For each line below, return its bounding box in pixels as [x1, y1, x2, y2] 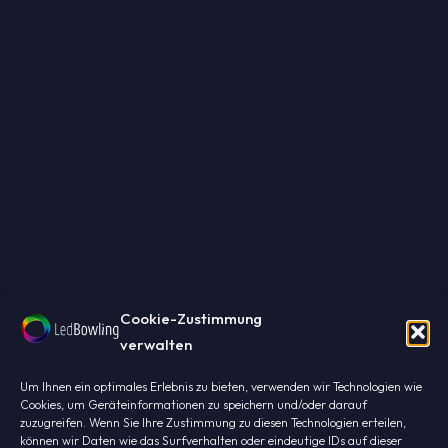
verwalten [120, 335, 192, 354]
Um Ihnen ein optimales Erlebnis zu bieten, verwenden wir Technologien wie [20, 379, 422, 394]
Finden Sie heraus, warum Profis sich [78, 421, 370, 445]
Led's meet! [121, 348, 327, 399]
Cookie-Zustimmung [120, 309, 262, 328]
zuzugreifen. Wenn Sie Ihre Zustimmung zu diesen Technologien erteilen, [20, 415, 406, 430]
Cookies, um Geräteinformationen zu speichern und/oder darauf [20, 397, 367, 412]
